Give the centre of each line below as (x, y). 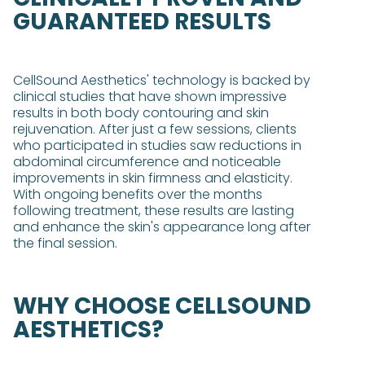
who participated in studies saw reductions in (157, 145)
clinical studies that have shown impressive (150, 97)
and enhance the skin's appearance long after (162, 227)
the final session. (65, 243)
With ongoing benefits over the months (138, 194)
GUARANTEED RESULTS (142, 22)
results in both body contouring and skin (141, 113)
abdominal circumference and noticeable (147, 162)
